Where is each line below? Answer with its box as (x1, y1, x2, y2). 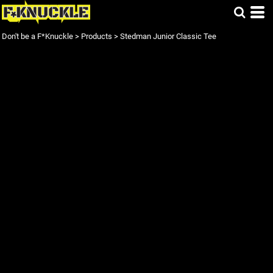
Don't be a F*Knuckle (2, 32, 73, 41)
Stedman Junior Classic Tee (120, 32, 216, 41)
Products (81, 32, 112, 41)
